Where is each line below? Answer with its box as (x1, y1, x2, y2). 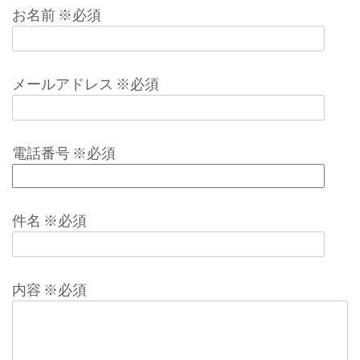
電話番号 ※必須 (12, 144, 116, 162)
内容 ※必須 (12, 280, 87, 298)
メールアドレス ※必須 (12, 75, 159, 92)
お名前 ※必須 (12, 6, 101, 23)
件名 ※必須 (12, 211, 87, 229)
